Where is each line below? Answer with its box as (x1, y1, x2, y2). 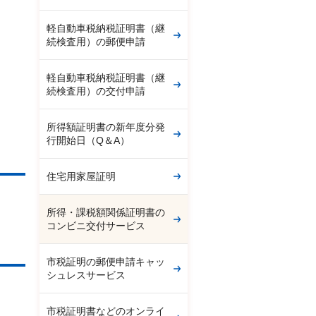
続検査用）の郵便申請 (47, 36, 145, 47)
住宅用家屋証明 (47, 171, 116, 182)
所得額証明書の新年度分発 (47, 121, 165, 133)
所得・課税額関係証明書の (47, 207, 165, 218)
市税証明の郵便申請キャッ (47, 256, 165, 267)
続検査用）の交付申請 (47, 85, 145, 97)
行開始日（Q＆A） (47, 135, 130, 146)
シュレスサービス (47, 269, 126, 281)
